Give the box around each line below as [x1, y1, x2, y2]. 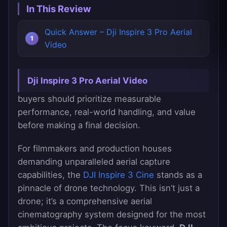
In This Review [26, 3, 91, 15]
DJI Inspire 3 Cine [83, 170, 154, 180]
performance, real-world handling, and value [18, 107, 196, 118]
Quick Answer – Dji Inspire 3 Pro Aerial [45, 27, 192, 37]
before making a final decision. [18, 120, 140, 131]
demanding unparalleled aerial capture [18, 157, 170, 167]
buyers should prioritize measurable [18, 94, 161, 104]
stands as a [154, 170, 202, 180]
